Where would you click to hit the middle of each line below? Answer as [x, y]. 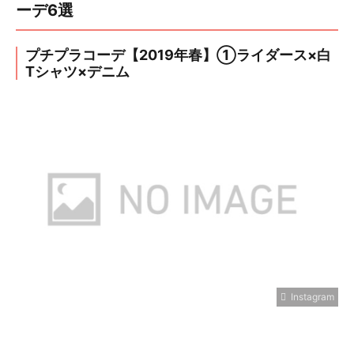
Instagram [310, 297]
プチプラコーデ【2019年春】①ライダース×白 [178, 55]
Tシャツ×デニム [77, 72]
